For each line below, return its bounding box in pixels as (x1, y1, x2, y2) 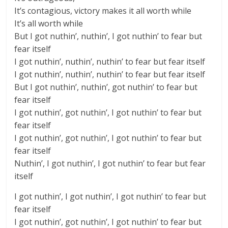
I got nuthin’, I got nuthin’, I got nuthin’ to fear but (14, 191, 207, 202)
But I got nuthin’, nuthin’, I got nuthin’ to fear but (14, 31, 203, 42)
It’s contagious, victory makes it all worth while (14, 5, 192, 16)
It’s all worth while (14, 18, 83, 29)
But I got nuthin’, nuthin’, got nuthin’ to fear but (14, 81, 198, 93)
